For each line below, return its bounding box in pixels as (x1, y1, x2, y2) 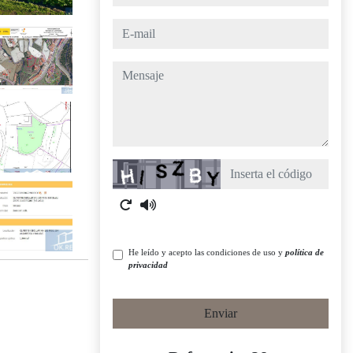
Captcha (112, 161, 153, 174)
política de (285, 247, 324, 257)
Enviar (204, 307, 237, 320)
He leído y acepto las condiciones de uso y (128, 247, 285, 257)
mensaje (112, 63, 152, 76)
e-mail (112, 20, 143, 34)
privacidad (128, 260, 168, 269)
